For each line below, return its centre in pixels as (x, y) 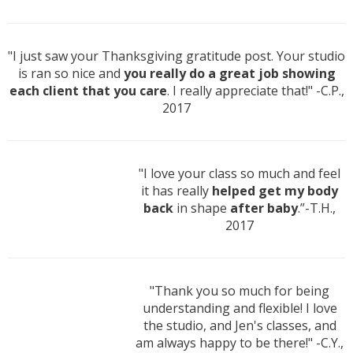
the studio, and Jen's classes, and (240, 326)
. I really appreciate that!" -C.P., (255, 91)
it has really (176, 191)
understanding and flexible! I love (240, 308)
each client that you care (88, 91)
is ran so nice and (71, 74)
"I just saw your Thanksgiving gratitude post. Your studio (176, 56)
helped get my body (275, 191)
